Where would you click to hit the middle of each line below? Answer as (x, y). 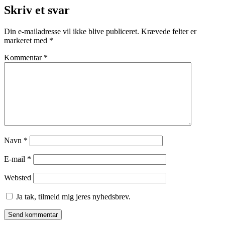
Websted (18, 177)
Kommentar (24, 57)
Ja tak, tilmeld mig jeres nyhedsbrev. (72, 196)
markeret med (27, 40)
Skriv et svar (37, 10)
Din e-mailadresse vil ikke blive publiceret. (72, 31)
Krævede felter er (169, 31)
